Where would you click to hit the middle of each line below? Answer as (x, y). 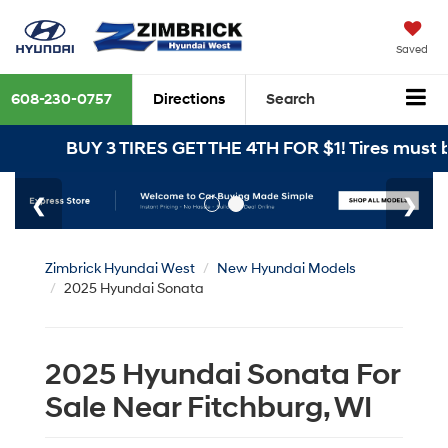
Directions (189, 100)
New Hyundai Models (286, 268)
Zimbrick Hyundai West (120, 268)
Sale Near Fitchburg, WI (208, 407)
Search (290, 100)
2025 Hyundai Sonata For (222, 374)
